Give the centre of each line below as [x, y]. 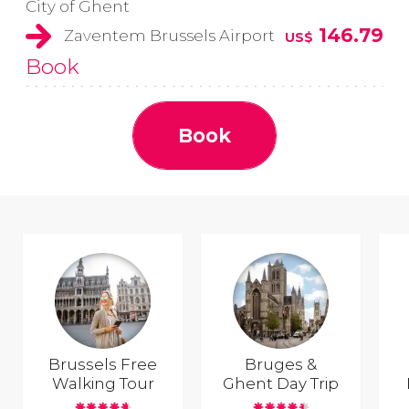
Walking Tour [103, 384]
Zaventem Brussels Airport [169, 36]
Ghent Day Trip [281, 384]
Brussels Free [103, 365]
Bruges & [281, 365]
